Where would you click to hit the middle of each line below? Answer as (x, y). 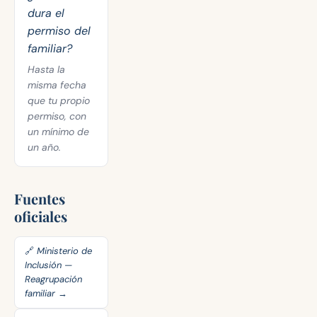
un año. (44, 147)
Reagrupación (53, 279)
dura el (46, 13)
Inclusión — (48, 265)
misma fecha (57, 85)
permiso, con (57, 116)
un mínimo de (58, 132)
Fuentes (40, 198)
